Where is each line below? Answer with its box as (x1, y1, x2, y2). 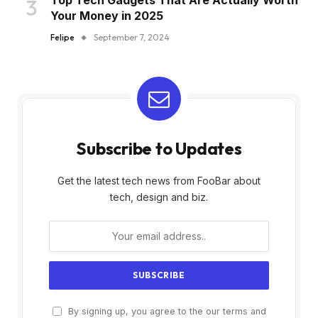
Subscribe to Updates (76, 137, 242, 159)
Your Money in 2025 (50, 8, 163, 23)
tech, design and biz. (110, 190, 208, 203)
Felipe (50, 31, 75, 43)
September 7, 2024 (94, 31, 170, 43)
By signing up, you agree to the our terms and (65, 305, 266, 317)
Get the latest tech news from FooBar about (57, 174, 261, 187)
